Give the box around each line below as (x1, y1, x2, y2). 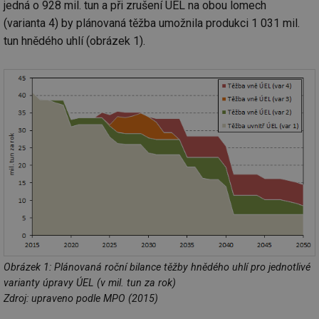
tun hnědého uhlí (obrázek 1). (4, 33, 145, 48)
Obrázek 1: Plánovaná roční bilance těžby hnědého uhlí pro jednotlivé (4, 261, 310, 274)
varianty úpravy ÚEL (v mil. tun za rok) (4, 277, 176, 290)
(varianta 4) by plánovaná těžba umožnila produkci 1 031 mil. (4, 16, 300, 30)
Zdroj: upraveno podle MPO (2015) (4, 293, 158, 305)
